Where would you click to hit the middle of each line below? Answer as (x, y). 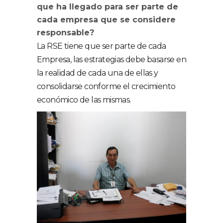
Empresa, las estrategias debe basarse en (111, 59)
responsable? (65, 33)
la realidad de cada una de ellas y (98, 73)
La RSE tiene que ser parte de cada (102, 46)
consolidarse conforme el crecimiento (106, 86)
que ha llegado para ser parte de (108, 7)
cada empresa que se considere (106, 20)
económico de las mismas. (84, 100)
